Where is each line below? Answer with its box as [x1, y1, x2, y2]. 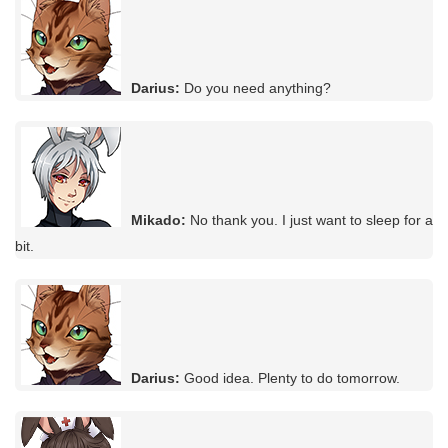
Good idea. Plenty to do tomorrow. [180, 369, 400, 386]
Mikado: [131, 211, 186, 228]
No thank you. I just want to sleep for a [186, 211, 433, 228]
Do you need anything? [180, 79, 331, 96]
